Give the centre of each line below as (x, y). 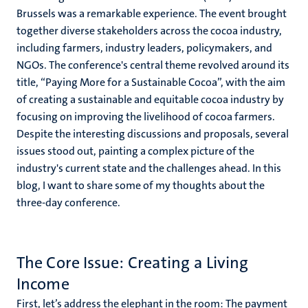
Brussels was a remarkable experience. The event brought (152, 13)
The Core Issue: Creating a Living (133, 263)
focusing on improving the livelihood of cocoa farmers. (146, 117)
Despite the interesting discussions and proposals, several (153, 134)
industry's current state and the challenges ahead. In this (149, 168)
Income (43, 284)
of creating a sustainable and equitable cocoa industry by (150, 99)
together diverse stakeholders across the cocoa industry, (149, 31)
